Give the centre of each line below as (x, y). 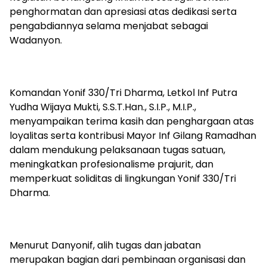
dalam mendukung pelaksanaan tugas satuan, (117, 150)
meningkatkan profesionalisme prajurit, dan (111, 164)
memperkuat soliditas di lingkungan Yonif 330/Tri (123, 179)
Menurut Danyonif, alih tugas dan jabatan (105, 246)
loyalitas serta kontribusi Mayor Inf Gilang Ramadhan (133, 136)
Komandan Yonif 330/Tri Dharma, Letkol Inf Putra (123, 93)
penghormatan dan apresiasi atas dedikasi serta (123, 12)
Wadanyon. (36, 41)
